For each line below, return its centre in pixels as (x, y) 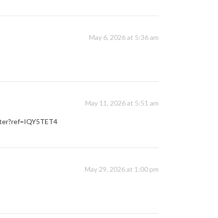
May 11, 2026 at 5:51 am (122, 103)
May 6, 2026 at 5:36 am (124, 37)
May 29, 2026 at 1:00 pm (122, 169)
